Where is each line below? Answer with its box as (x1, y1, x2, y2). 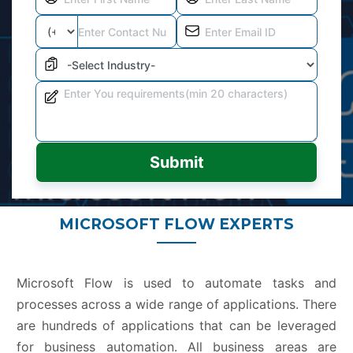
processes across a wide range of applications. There (17, 296, 336, 313)
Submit (149, 153, 204, 173)
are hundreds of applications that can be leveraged (17, 318, 336, 334)
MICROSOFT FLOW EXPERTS (59, 215, 294, 234)
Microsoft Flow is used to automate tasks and (17, 275, 336, 292)
